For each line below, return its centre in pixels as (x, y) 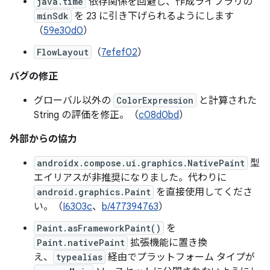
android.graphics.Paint (94, 192)
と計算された (227, 101)
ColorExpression (155, 100)
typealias (79, 257)
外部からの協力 (43, 139)
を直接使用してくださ (203, 192)
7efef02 (119, 52)
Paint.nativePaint (81, 243)
